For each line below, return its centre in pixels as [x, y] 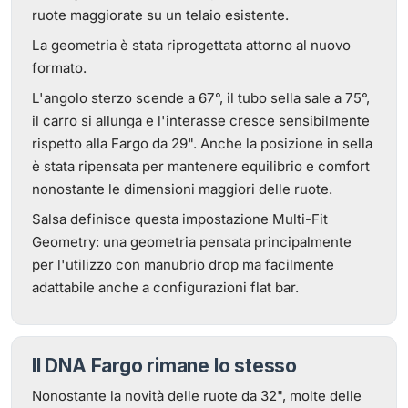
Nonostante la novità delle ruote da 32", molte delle [197, 396]
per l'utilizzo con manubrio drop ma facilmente [183, 265]
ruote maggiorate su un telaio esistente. [160, 15]
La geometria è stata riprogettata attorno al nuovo [191, 45]
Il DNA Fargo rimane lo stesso [164, 366]
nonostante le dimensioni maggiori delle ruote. [182, 189]
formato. [59, 68]
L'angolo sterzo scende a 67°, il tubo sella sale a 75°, [201, 98]
